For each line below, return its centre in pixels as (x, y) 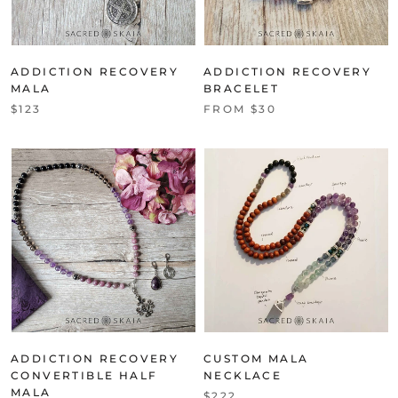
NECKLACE (243, 375)
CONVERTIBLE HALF (84, 375)
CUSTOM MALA (256, 358)
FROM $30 (240, 108)
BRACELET (242, 88)
